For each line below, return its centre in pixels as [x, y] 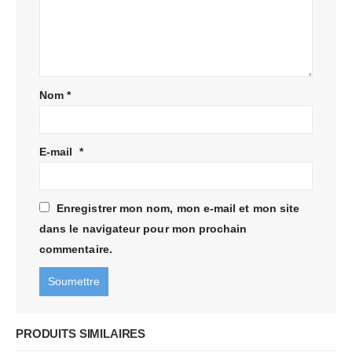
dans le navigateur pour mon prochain [143, 229]
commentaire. [76, 249]
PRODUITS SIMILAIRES [81, 334]
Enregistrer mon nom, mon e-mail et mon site [178, 209]
